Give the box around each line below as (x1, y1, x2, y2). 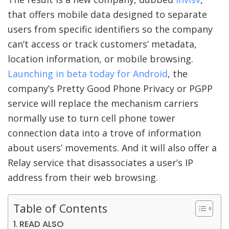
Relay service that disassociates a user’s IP (8, 156, 193, 169)
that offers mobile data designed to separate (8, 8, 207, 21)
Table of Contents (13, 200, 107, 216)
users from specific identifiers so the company (8, 23, 213, 36)
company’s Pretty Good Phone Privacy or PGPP (8, 82, 213, 95)
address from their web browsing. (8, 171, 158, 184)
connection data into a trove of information (8, 127, 201, 140)
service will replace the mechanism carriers (8, 97, 198, 110)
